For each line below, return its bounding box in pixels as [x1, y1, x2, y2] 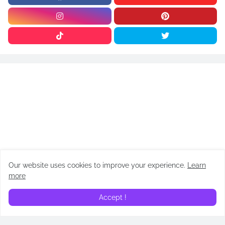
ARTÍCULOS [8, 180, 54, 190]
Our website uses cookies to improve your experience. [9, 161, 187, 169]
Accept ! [98, 193, 127, 201]
